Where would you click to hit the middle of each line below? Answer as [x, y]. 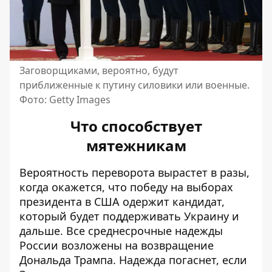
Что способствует [136, 126]
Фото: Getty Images [65, 99]
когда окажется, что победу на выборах [126, 187]
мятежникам [136, 145]
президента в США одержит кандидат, [122, 201]
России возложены [72, 245]
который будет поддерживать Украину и [129, 216]
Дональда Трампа [66, 260]
